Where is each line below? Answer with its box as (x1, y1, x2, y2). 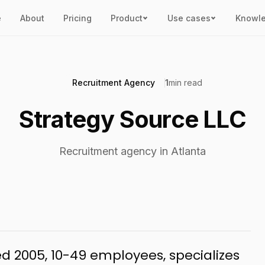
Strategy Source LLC (19, 105, 246, 134)
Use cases (167, 12, 211, 23)
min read (169, 77, 202, 88)
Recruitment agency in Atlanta (59, 145, 206, 157)
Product (110, 12, 143, 23)
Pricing (63, 12, 92, 23)
